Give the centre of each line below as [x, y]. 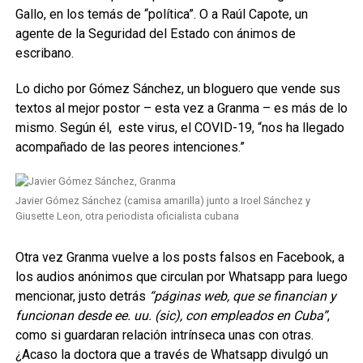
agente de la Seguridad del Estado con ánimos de [155, 34]
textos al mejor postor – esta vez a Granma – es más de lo [181, 108]
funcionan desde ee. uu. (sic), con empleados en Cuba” [171, 316]
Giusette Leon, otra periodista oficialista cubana [127, 216]
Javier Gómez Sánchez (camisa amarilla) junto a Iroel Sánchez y [162, 201]
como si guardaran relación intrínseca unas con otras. [164, 335]
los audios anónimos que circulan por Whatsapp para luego [181, 277]
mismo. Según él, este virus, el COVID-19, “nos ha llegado [179, 128]
